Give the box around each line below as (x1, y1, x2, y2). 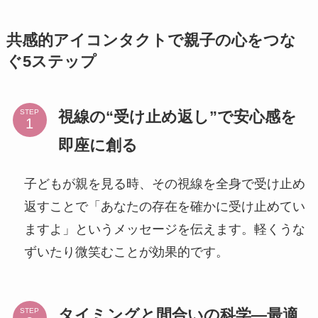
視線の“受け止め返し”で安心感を (57, 107, 297, 126)
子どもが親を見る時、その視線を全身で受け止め (23, 176, 305, 191)
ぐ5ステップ (6, 53, 97, 70)
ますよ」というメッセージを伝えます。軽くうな (23, 221, 305, 236)
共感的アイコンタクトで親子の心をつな (6, 31, 296, 49)
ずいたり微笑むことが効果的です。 (23, 244, 229, 259)
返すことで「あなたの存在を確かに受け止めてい (23, 199, 305, 214)
